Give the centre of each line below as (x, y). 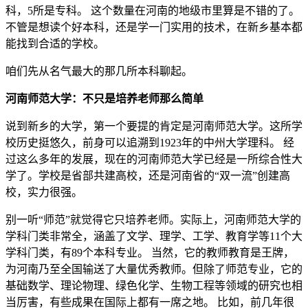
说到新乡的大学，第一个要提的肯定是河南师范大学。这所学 (154, 126)
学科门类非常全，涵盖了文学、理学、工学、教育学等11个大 (154, 236)
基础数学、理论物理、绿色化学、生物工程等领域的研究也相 (154, 286)
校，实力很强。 (44, 192)
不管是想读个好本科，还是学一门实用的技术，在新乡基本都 (154, 27)
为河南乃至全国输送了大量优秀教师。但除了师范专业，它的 (154, 269)
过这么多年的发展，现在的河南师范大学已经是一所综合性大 (154, 159)
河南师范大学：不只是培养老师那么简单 (104, 99)
